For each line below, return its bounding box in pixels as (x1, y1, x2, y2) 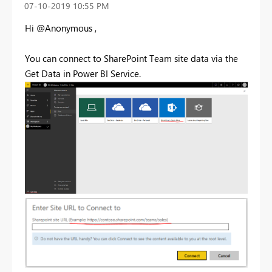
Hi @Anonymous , (25, 22, 97, 35)
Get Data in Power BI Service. (25, 67, 141, 80)
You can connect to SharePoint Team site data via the (25, 52, 238, 65)
